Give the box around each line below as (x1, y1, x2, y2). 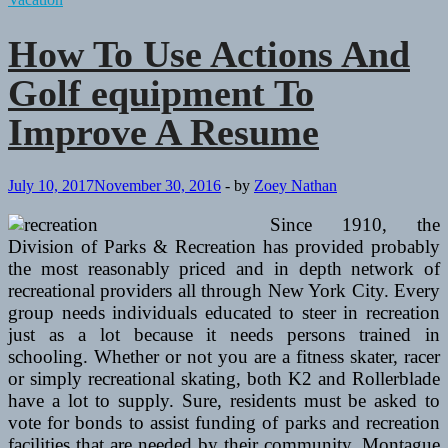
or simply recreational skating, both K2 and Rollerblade (8, 368, 440, 390)
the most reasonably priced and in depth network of (8, 258, 440, 280)
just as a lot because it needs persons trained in (8, 324, 440, 346)
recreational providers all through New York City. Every (8, 280, 440, 302)
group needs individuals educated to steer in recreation (8, 302, 440, 324)
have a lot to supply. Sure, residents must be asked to (8, 390, 440, 412)
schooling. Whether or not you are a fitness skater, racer (8, 346, 440, 368)
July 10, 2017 (8, 177, 94, 195)
